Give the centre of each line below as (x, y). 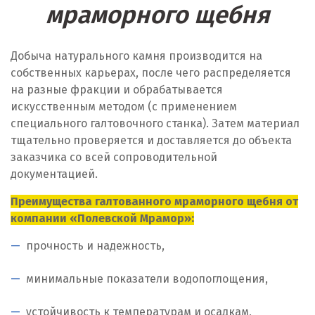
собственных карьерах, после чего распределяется (151, 73)
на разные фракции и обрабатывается (117, 90)
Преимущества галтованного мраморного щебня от (154, 201)
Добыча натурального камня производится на (136, 56)
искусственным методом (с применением (124, 107)
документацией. (54, 174)
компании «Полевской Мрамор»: (102, 218)
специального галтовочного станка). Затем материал (155, 123)
